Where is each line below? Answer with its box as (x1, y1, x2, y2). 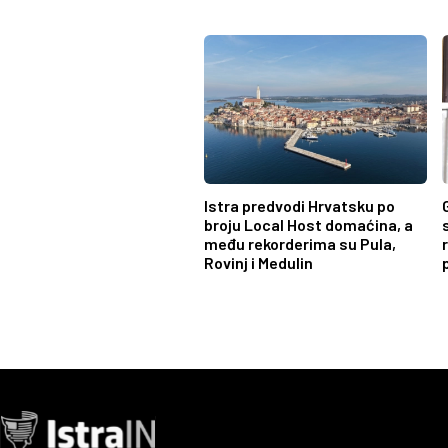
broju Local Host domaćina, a (204, 214, 413, 234)
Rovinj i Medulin (204, 252, 313, 272)
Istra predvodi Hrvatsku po (204, 195, 395, 215)
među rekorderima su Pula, (204, 233, 396, 253)
